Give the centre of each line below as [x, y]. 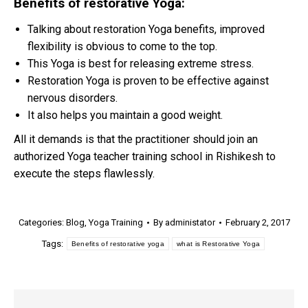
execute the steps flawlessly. [84, 174]
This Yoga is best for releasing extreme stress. [141, 64]
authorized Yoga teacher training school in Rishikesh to [145, 157]
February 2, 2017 [257, 223]
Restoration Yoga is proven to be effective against [148, 81]
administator [190, 223]
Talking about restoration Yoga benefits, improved [146, 30]
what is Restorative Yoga [219, 244]
